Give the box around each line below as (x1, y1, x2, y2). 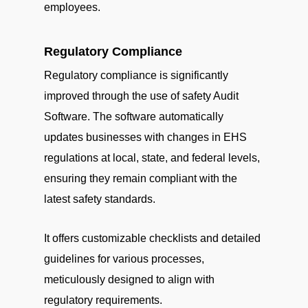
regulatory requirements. (44, 294, 162, 306)
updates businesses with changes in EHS (44, 131, 247, 143)
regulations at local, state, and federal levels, (44, 152, 260, 164)
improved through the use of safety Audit (44, 90, 239, 102)
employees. (44, 1, 100, 13)
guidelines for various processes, (44, 253, 204, 265)
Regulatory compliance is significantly (44, 69, 228, 81)
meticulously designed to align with (44, 274, 214, 285)
